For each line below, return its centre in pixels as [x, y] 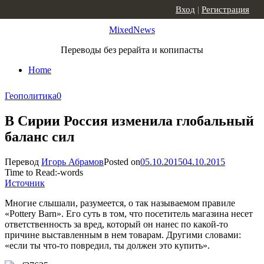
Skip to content [33, 10]
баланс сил [39, 136]
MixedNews [132, 30]
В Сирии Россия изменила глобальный [129, 121]
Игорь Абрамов [72, 161]
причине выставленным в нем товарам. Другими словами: [123, 235]
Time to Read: [31, 172]
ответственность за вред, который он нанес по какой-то [116, 224]
